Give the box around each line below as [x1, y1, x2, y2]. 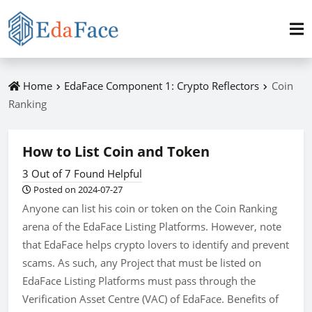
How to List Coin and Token [22, 142, 210, 161]
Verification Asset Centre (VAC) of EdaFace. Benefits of [22, 292, 279, 306]
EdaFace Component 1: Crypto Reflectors [64, 79, 260, 93]
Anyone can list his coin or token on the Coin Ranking [22, 201, 277, 215]
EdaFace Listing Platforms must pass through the [22, 274, 256, 288]
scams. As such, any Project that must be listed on [22, 256, 261, 270]
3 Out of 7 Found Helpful [22, 166, 142, 180]
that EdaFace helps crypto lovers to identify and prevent [22, 237, 289, 251]
